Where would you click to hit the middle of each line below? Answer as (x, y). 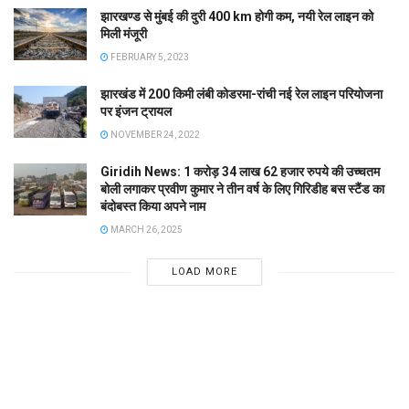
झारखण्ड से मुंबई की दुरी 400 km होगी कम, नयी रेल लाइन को (237, 17)
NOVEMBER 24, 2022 (154, 135)
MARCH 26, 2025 (146, 230)
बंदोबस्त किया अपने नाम (153, 207)
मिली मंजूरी (124, 34)
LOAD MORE (204, 272)
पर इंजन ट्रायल (136, 112)
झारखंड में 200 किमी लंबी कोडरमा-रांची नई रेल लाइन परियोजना (241, 94)
